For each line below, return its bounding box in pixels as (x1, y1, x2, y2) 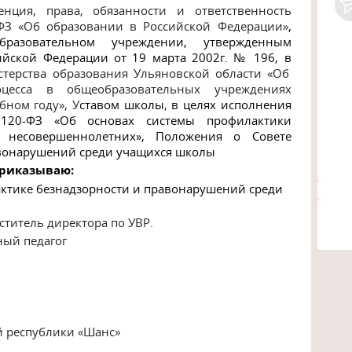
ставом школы (79, 97, 164, 113)
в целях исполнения (171, 97, 291, 113)
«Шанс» (78, 323, 120, 339)
